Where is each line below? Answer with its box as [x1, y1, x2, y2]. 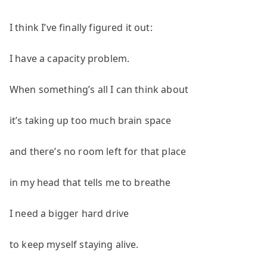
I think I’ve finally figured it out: [10, 21, 153, 34]
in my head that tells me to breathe [10, 176, 171, 189]
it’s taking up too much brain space [10, 114, 172, 127]
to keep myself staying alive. [10, 238, 139, 251]
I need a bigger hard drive [10, 207, 129, 220]
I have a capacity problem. [10, 52, 130, 65]
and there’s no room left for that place [10, 145, 187, 158]
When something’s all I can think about [10, 83, 189, 96]
